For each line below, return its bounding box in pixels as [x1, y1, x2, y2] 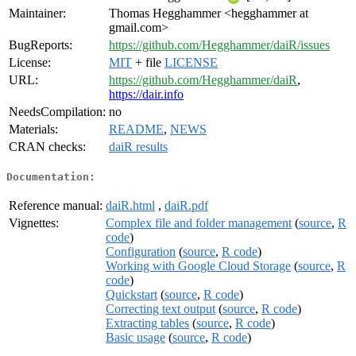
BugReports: [9, 38, 72, 52]
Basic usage [106, 330, 165, 344]
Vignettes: [9, 215, 59, 230]
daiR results [109, 140, 168, 154]
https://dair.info [109, 87, 184, 102]
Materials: [9, 122, 58, 137]
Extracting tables [106, 315, 189, 330]
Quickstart [106, 287, 157, 301]
